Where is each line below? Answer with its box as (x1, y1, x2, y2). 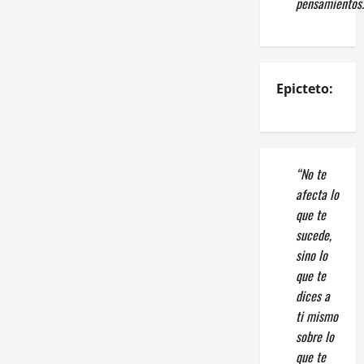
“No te (295, 163, 326, 184)
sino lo (295, 245, 327, 265)
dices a (295, 285, 330, 305)
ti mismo (295, 305, 338, 326)
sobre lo (295, 326, 334, 346)
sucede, (295, 224, 331, 245)
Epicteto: (275, 79, 333, 97)
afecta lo (295, 184, 339, 204)
